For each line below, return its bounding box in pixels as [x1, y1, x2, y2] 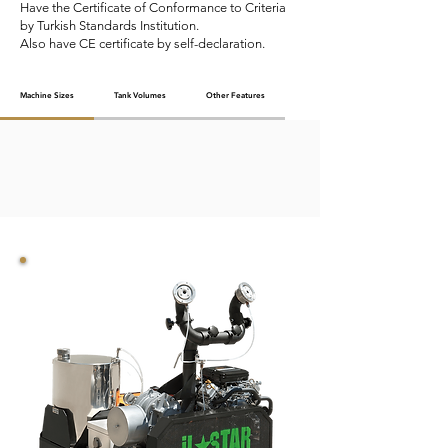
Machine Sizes [20, 90, 74, 100]
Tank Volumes [114, 90, 166, 100]
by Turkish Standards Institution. [20, 18, 199, 33]
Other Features [206, 90, 265, 100]
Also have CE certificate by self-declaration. [20, 36, 265, 51]
